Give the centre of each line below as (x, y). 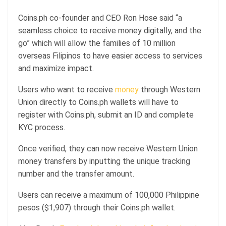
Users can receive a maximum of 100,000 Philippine (109, 195)
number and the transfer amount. (76, 174)
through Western (169, 89)
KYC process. (42, 127)
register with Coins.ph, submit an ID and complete (106, 115)
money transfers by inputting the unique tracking (104, 161)
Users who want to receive (67, 89)
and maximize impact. (56, 68)
